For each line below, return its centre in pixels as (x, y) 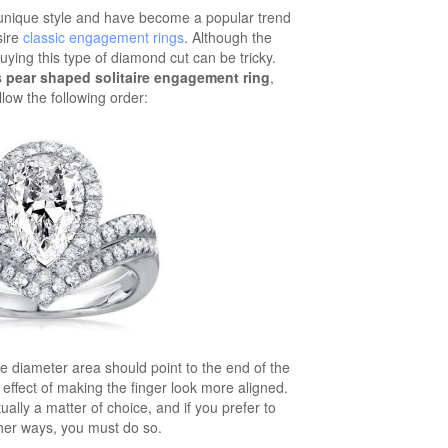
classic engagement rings (103, 37)
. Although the (228, 37)
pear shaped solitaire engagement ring (138, 77)
